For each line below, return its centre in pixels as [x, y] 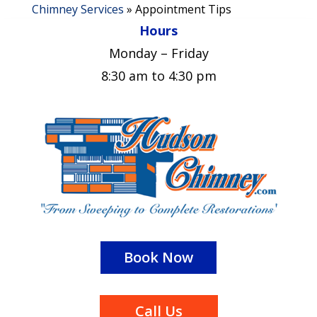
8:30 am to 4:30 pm [158, 76]
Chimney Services [77, 9]
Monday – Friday [158, 53]
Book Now [158, 258]
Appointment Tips [183, 9]
